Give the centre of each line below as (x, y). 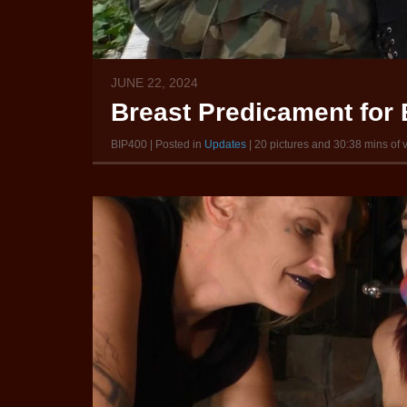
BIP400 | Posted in (158, 145)
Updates (225, 145)
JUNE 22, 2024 (154, 83)
